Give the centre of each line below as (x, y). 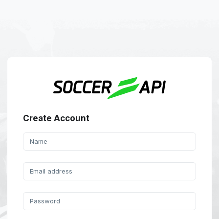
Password (45, 201)
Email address (51, 171)
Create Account (56, 118)
